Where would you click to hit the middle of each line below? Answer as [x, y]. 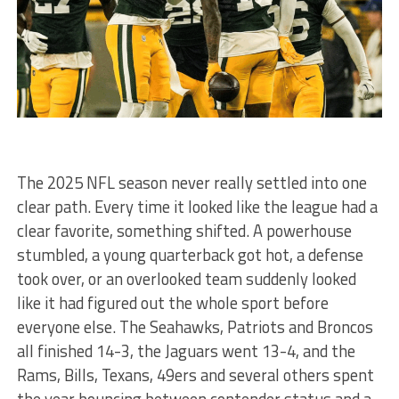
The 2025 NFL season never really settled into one [191, 182]
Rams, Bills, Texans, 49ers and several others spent [195, 375]
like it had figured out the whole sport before [172, 302]
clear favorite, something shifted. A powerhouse [184, 230]
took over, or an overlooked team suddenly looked [186, 278]
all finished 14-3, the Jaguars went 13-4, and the [186, 350]
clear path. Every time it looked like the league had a [197, 206]
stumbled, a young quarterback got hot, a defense [190, 254]
